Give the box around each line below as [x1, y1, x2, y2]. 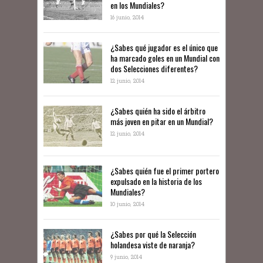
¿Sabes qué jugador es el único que [110, 41, 218, 53]
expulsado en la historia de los [110, 175, 202, 187]
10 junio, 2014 [110, 201, 144, 208]
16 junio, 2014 [110, 14, 144, 22]
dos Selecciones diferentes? [110, 62, 198, 75]
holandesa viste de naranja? [110, 238, 195, 251]
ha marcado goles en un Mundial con [110, 52, 220, 64]
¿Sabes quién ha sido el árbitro [110, 104, 205, 117]
